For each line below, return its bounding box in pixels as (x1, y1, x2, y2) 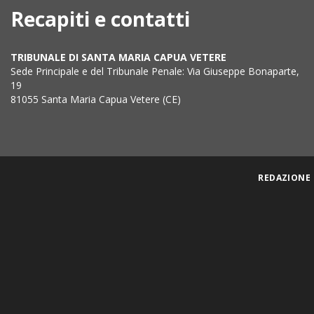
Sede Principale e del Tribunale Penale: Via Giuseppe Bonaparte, (11, 64, 299, 78)
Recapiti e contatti (11, 6, 190, 32)
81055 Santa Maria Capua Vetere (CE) (11, 93, 181, 106)
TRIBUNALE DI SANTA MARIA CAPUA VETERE (11, 50, 226, 64)
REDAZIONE (258, 171, 311, 184)
